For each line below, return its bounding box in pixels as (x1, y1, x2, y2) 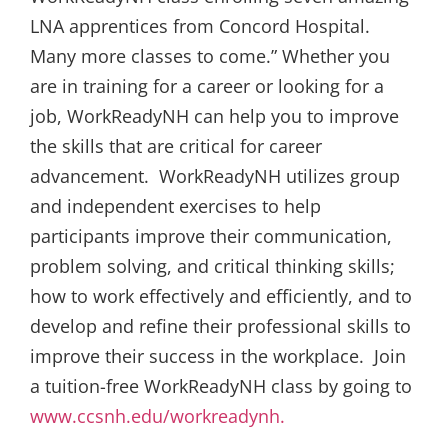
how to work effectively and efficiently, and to (30, 284, 412, 309)
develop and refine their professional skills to (30, 314, 411, 339)
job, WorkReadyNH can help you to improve (30, 104, 399, 129)
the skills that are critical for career (30, 134, 322, 159)
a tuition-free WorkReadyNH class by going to (30, 374, 412, 399)
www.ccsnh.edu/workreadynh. (30, 404, 285, 429)
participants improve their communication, (30, 224, 392, 249)
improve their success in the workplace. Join (30, 344, 406, 369)
